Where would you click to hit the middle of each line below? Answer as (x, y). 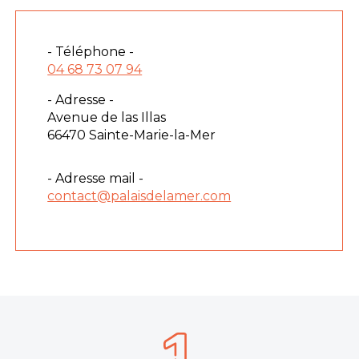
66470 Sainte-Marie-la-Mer (132, 135)
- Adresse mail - (96, 178)
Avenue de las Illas (107, 117)
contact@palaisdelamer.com (139, 196)
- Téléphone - (91, 51)
